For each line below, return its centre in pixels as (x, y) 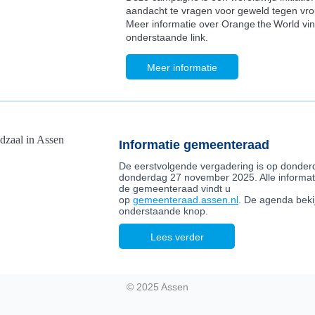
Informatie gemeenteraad (194, 145)
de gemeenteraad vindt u (175, 188)
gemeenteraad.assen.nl (186, 200)
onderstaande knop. (163, 211)
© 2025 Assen (157, 287)
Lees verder (177, 237)
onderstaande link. (167, 37)
